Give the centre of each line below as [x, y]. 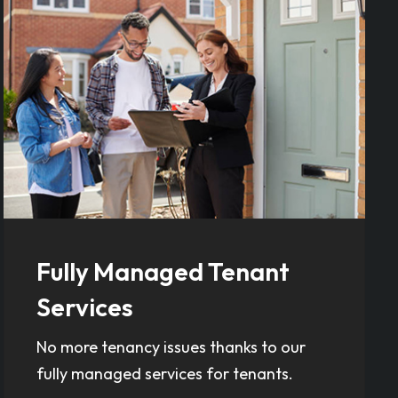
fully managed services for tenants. [164, 374]
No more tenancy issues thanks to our [171, 347]
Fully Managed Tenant [163, 272]
